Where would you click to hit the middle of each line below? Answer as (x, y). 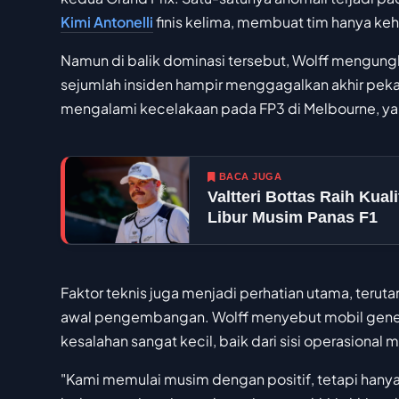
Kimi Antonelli (107, 22)
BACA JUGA (250, 177)
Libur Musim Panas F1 (293, 218)
